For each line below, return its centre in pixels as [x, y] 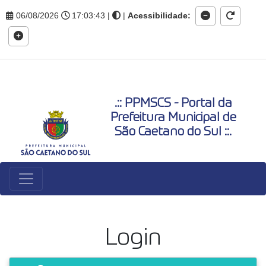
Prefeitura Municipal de [173, 118]
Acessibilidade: [159, 15]
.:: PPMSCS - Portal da [173, 104]
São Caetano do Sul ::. [173, 132]
